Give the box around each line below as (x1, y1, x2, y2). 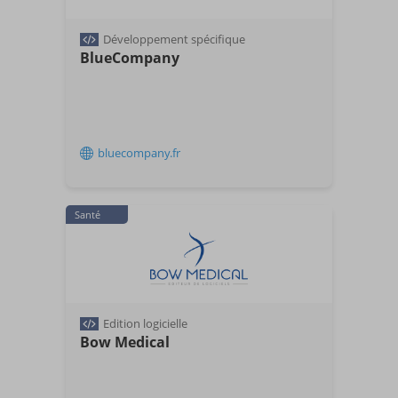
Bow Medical (80, 332, 170, 352)
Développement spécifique (103, 31, 245, 47)
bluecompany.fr (98, 145, 180, 161)
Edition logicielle (103, 315, 187, 331)
